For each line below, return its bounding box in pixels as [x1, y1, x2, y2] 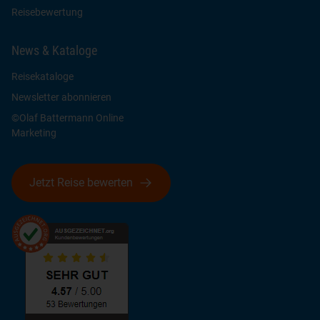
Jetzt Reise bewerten [29, 175, 133, 189]
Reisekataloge [11, 70, 74, 82]
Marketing [11, 126, 56, 139]
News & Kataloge [11, 42, 97, 58]
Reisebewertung [11, 6, 83, 18]
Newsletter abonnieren [11, 91, 111, 103]
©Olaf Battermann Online [11, 111, 124, 124]
